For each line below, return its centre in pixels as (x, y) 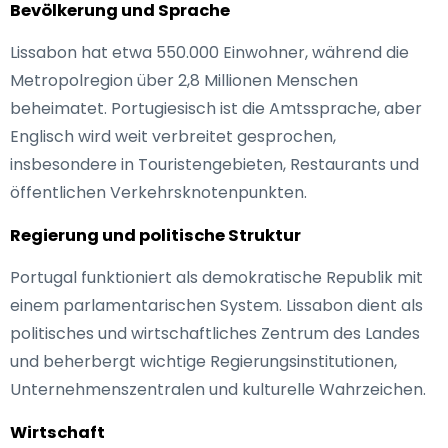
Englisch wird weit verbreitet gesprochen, (173, 136)
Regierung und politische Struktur (155, 235)
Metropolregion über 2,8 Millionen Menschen (184, 80)
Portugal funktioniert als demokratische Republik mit (216, 277)
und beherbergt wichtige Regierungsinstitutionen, (203, 361)
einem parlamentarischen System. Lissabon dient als (216, 305)
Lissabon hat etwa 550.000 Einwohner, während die (209, 52)
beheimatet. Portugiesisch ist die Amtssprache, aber (216, 108)
